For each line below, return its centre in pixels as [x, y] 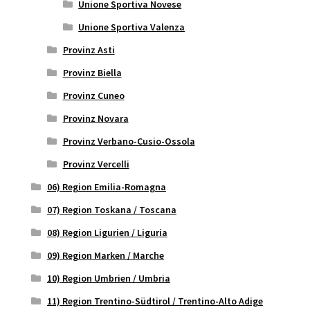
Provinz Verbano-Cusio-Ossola [129, 142]
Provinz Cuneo [93, 96]
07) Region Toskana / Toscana [111, 210]
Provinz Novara [95, 119]
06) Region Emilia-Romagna [106, 187]
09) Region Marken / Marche [105, 256]
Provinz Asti [89, 50]
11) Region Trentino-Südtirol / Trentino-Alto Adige [155, 301]
